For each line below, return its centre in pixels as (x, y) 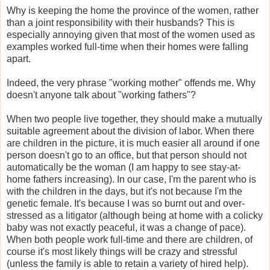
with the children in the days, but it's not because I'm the (124, 191)
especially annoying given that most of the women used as (131, 34)
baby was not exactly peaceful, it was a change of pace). (126, 227)
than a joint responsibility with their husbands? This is (121, 22)
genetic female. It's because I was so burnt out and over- (126, 203)
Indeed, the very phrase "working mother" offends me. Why (131, 83)
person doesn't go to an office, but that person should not (127, 155)
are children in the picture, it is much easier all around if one (133, 143)
